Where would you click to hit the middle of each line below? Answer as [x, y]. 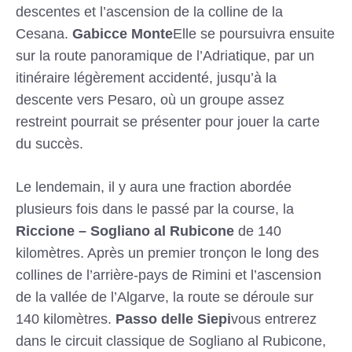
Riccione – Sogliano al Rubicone [125, 231]
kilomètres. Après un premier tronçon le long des [168, 253]
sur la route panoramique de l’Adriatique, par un [165, 56]
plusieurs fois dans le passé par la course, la [155, 209]
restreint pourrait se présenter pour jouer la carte [168, 122]
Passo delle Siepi [174, 319]
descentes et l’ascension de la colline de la [150, 12]
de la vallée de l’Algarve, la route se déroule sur [165, 297]
